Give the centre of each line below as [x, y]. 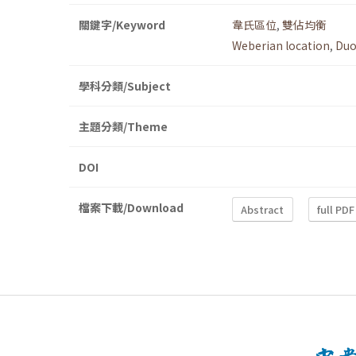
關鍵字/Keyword [122, 25]
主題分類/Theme [123, 127]
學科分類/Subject [125, 86]
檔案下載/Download [131, 208]
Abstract [263, 209]
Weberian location [281, 46]
